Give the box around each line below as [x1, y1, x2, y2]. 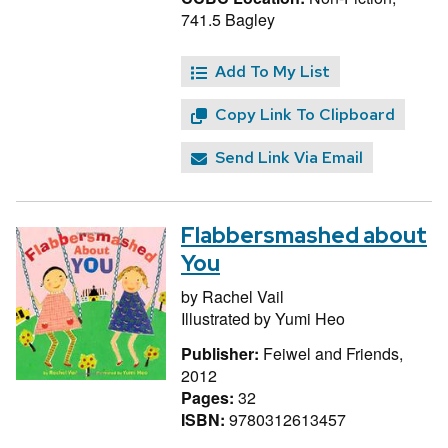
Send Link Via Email [215, 147, 363, 169]
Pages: [181, 385, 238, 409]
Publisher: [181, 341, 263, 365]
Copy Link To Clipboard [215, 104, 395, 126]
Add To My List [215, 61, 330, 83]
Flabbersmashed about [181, 221, 427, 250]
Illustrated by [181, 307, 275, 330]
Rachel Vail [202, 285, 284, 308]
